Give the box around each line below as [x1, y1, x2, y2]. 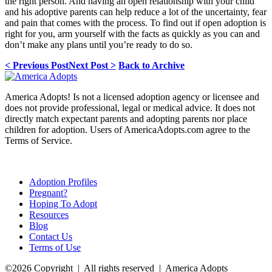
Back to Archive [118, 59, 185, 70]
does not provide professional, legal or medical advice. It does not [5, 102, 255, 113]
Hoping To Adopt [29, 198, 97, 209]
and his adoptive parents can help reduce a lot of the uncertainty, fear [5, 6, 267, 17]
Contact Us [29, 231, 72, 242]
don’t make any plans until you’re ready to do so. [5, 39, 192, 50]
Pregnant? [29, 187, 67, 198]
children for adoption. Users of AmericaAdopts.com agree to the [5, 124, 250, 135]
